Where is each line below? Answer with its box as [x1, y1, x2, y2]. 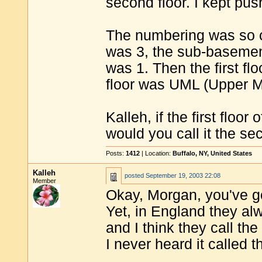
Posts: [106, 150, 126, 157]
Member [33, 177, 56, 184]
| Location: [140, 150, 173, 157]
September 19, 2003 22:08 [146, 172, 220, 179]
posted [125, 172, 146, 179]
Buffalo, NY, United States [173, 150, 252, 157]
